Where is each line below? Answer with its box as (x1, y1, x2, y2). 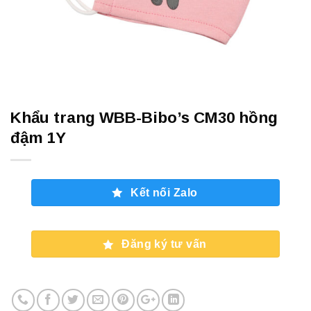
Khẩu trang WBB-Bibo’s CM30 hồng (10, 109, 278, 127)
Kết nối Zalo (131, 187, 198, 199)
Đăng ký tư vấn (121, 238, 207, 251)
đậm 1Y (10, 129, 66, 147)
